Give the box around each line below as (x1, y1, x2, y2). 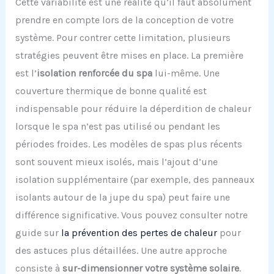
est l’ (15, 67, 37, 80)
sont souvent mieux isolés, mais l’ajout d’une (15, 156, 218, 168)
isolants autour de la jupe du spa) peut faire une (15, 191, 230, 204)
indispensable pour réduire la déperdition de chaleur (15, 103, 251, 115)
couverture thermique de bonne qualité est (15, 85, 207, 97)
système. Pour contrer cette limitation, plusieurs (15, 32, 231, 44)
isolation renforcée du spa (36, 67, 152, 80)
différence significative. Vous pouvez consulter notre (15, 209, 248, 221)
